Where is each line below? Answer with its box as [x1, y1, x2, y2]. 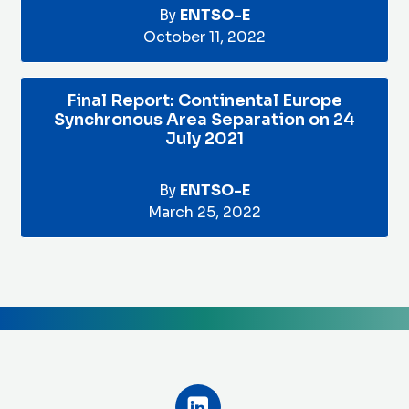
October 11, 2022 [143, 27, 266, 47]
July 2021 [165, 129, 244, 149]
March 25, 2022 [148, 203, 261, 222]
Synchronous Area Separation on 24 [54, 110, 355, 130]
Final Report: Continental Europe [67, 90, 342, 110]
